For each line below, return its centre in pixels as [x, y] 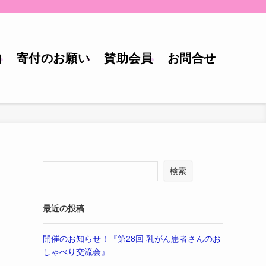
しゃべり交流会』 [76, 252]
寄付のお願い [53, 58]
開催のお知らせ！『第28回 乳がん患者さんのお [132, 239]
